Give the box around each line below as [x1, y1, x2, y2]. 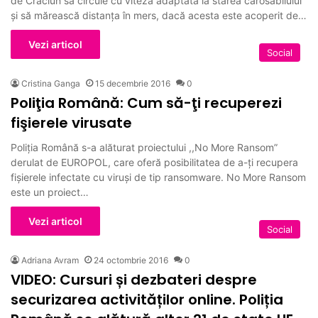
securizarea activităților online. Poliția [11, 289, 283, 309]
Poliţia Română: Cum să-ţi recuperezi [11, 92, 282, 113]
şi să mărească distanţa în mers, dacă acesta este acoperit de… [11, 9, 307, 21]
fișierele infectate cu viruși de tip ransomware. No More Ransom [11, 170, 306, 183]
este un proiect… [11, 185, 89, 198]
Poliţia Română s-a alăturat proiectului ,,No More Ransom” [11, 141, 278, 153]
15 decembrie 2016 [95, 77, 170, 89]
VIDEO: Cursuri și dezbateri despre [11, 269, 257, 290]
